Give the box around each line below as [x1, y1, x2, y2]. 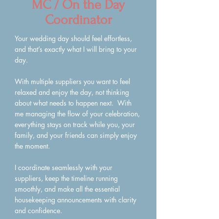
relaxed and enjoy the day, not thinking [15, 88, 129, 97]
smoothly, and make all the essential [15, 184, 120, 194]
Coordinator [44, 12, 112, 27]
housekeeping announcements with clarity [15, 195, 136, 204]
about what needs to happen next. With [15, 98, 131, 108]
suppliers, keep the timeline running [15, 174, 118, 183]
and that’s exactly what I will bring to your [15, 44, 137, 54]
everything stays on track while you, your [15, 120, 135, 129]
